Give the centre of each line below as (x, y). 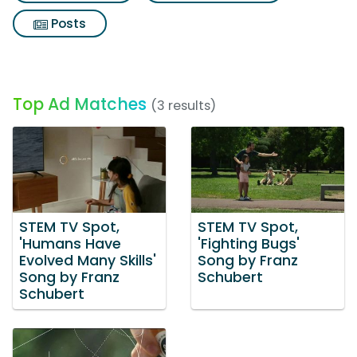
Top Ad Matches (80, 104)
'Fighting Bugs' (249, 243)
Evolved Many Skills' (88, 260)
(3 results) (183, 106)
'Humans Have (70, 243)
